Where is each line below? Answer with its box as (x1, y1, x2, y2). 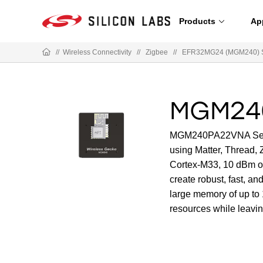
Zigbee (146, 48, 168, 56)
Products (178, 16, 215, 26)
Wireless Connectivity (63, 48, 131, 56)
